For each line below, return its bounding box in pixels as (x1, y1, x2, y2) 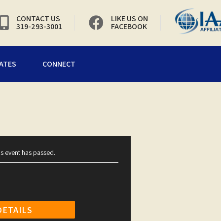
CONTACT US (16, 13, 60, 24)
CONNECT (42, 59, 75, 69)
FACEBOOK (111, 21, 147, 32)
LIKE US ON (111, 13, 148, 24)
